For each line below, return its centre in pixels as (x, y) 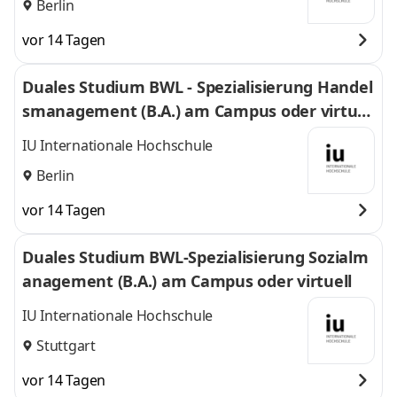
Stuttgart (66, 345)
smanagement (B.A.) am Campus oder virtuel (197, 111)
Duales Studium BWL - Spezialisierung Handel (197, 87)
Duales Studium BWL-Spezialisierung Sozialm (195, 257)
